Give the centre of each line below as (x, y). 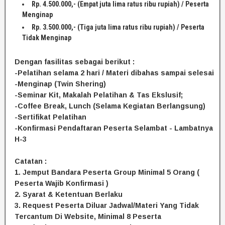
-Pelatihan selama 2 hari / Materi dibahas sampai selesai (114, 73)
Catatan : (31, 161)
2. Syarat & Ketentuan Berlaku (69, 195)
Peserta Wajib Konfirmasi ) (62, 184)
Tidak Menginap (47, 38)
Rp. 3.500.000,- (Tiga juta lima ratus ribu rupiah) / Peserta (118, 27)
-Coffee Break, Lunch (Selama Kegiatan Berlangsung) (110, 106)
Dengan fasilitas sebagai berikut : (75, 62)
